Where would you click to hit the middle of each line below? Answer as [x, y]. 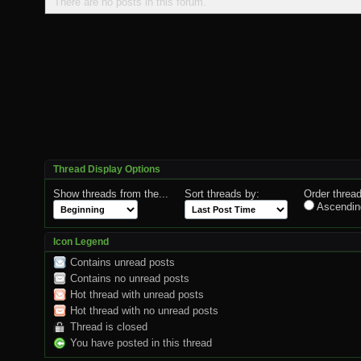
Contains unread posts [122, 262]
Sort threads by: [222, 193]
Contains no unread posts [130, 278]
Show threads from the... [111, 193]
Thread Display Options [107, 169]
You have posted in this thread [141, 342]
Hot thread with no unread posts [144, 310]
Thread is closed [109, 326]
